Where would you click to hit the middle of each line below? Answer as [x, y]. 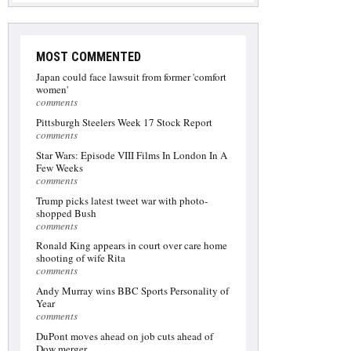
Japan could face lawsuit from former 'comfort [131, 77]
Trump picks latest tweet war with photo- [122, 200]
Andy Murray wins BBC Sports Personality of [132, 291]
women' [52, 90]
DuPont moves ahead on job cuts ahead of [125, 336]
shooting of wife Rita [81, 258]
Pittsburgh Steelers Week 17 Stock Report [124, 123]
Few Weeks [60, 167]
